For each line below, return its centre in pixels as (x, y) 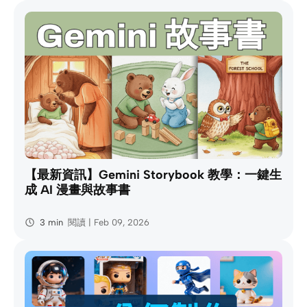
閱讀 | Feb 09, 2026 (108, 223)
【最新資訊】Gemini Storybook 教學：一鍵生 (153, 175)
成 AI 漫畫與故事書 (77, 190)
